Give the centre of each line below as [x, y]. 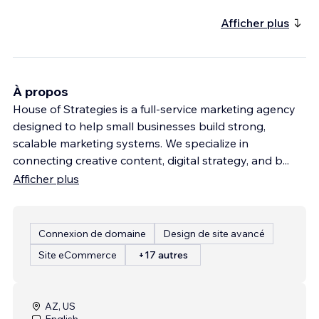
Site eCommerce [78, 255]
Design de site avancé [214, 233]
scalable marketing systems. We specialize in [131, 143]
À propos [41, 91]
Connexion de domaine [92, 233]
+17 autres [163, 255]
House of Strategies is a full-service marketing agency [154, 109]
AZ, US [60, 306]
